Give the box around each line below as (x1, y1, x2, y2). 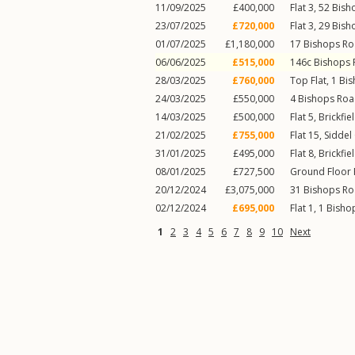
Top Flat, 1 (290, 74, 339, 87)
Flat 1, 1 (290, 201, 326, 215)
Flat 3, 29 (290, 19, 332, 32)
